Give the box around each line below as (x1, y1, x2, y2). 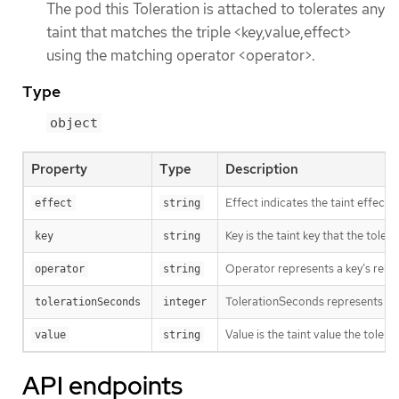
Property (31, 160, 87, 179)
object (50, 115, 98, 132)
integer (163, 296, 207, 309)
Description (225, 160, 298, 179)
